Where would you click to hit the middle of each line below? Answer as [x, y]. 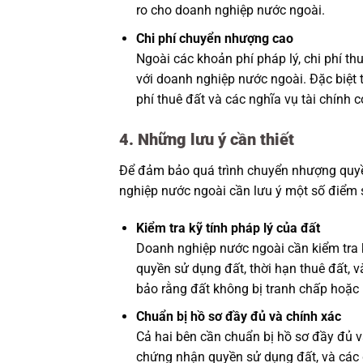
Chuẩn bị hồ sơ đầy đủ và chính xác [238, 317]
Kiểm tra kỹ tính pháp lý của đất [228, 228]
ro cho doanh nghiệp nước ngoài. [230, 11]
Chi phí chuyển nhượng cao [214, 38]
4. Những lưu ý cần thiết [207, 139]
